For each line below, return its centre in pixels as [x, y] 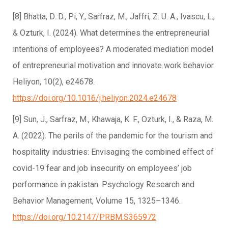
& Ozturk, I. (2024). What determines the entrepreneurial [111, 33]
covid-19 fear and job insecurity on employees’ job [102, 168]
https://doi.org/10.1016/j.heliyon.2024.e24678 [95, 98]
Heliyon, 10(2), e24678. [54, 81]
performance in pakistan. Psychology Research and [104, 184]
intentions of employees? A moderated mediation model [113, 49]
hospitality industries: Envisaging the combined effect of [113, 152]
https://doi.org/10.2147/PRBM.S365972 [84, 217]
